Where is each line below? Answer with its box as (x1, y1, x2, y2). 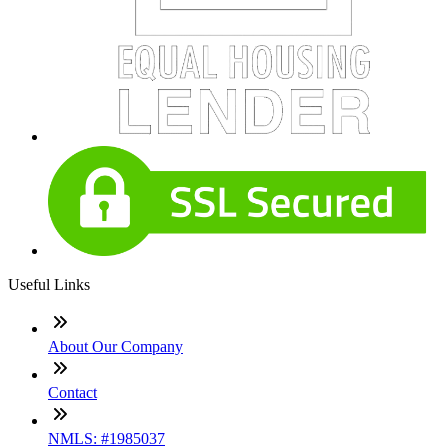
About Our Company (48, 337, 183, 355)
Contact (48, 383, 97, 401)
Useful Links (8, 275, 90, 293)
